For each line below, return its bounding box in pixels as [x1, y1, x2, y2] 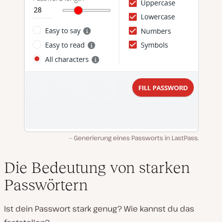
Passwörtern [4, 176, 88, 194]
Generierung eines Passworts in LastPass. [74, 133, 199, 142]
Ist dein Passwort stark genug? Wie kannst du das [4, 203, 194, 214]
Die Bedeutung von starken [4, 159, 190, 176]
